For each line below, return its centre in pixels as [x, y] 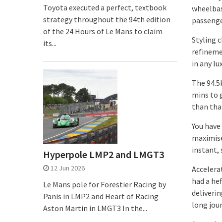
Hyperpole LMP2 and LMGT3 [104, 154]
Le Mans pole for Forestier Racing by [105, 184]
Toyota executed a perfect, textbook [105, 7]
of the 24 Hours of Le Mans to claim [103, 31]
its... [50, 43]
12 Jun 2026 [68, 168]
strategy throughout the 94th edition [107, 19]
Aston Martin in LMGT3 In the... [95, 208]
